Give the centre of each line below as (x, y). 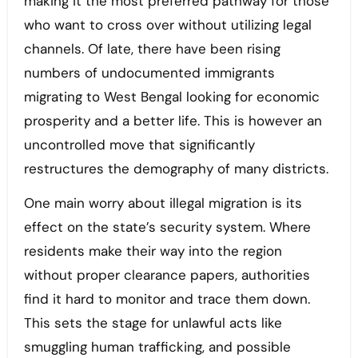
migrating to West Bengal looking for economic (171, 97)
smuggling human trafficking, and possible (157, 347)
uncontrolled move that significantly (139, 145)
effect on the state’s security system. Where (167, 227)
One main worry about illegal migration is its (163, 203)
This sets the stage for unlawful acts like (153, 323)
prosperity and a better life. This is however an (173, 121)
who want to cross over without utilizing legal (167, 25)
